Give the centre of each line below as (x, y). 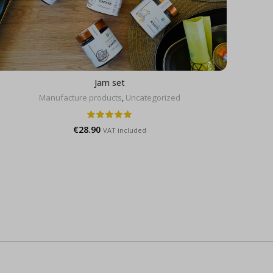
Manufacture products (80, 97)
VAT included (125, 130)
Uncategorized (153, 97)
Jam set (110, 82)
